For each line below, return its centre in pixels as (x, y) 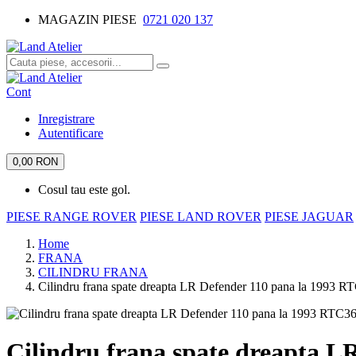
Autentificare (71, 133)
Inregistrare (66, 119)
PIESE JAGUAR (309, 217)
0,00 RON (35, 162)
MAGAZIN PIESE (91, 19)
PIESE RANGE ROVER (72, 217)
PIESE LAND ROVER (201, 217)
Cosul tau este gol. (84, 190)
